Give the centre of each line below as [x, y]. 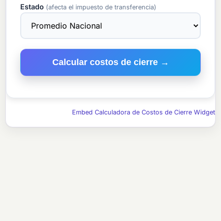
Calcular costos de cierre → [110, 62]
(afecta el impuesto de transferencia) [101, 7]
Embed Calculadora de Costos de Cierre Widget [143, 112]
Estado [33, 7]
